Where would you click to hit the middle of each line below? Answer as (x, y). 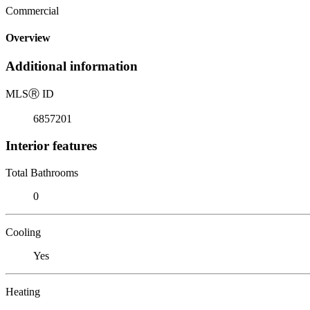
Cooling (23, 232)
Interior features (51, 145)
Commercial (32, 10)
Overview (28, 38)
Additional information (72, 66)
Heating (23, 291)
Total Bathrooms (42, 172)
